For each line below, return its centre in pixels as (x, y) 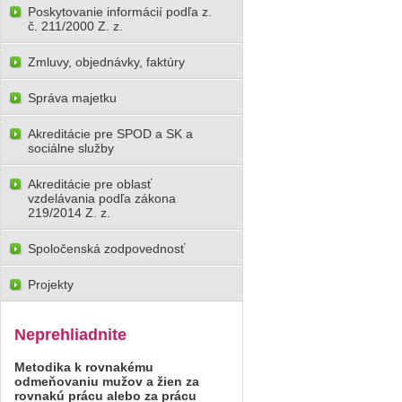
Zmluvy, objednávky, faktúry (106, 62)
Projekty (51, 284)
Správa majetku (72, 98)
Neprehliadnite (70, 335)
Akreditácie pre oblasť (90, 184)
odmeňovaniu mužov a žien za (107, 381)
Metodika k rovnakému (84, 367)
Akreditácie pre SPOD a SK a (110, 134)
